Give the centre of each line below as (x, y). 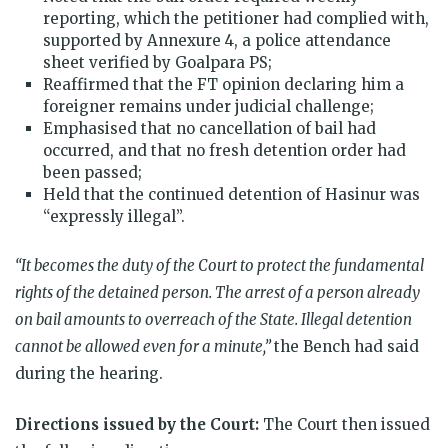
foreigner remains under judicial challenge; (208, 106)
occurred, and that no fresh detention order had (224, 150)
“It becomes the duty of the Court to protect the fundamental (219, 265)
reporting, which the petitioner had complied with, (236, 18)
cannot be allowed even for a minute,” (144, 346)
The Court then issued (346, 424)
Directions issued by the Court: (139, 424)
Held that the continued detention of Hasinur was (231, 194)
